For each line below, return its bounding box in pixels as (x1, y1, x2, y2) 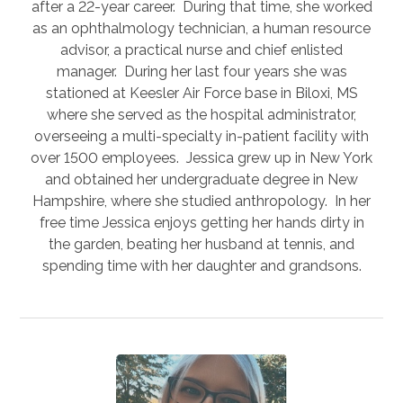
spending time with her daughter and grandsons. (41, 256, 362, 274)
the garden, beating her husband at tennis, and (49, 235, 354, 253)
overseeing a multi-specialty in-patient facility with (34, 127, 369, 145)
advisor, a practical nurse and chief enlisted (60, 40, 343, 58)
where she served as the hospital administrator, (47, 105, 356, 123)
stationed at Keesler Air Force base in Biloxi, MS (45, 84, 358, 102)
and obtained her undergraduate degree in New (45, 170, 358, 188)
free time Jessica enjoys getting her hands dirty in (39, 213, 364, 231)
